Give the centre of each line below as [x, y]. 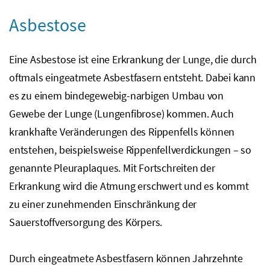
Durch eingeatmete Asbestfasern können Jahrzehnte [126, 258]
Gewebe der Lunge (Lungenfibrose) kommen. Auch [121, 113]
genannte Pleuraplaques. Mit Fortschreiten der [112, 168]
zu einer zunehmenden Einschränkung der [103, 204]
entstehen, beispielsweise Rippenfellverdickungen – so [130, 149]
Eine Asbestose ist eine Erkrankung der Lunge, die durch [133, 59]
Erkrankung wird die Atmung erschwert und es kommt [129, 186]
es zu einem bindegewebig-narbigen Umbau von [117, 95]
